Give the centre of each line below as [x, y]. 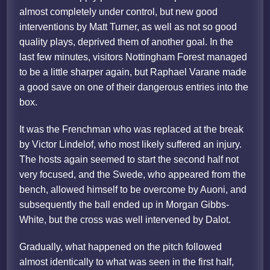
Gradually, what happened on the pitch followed [121, 247]
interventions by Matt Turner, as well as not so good [128, 27]
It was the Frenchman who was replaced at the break [132, 130]
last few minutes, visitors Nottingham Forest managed [133, 57]
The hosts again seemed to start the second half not [129, 160]
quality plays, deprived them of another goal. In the [127, 42]
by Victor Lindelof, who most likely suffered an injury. [131, 145]
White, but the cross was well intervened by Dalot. [125, 220]
